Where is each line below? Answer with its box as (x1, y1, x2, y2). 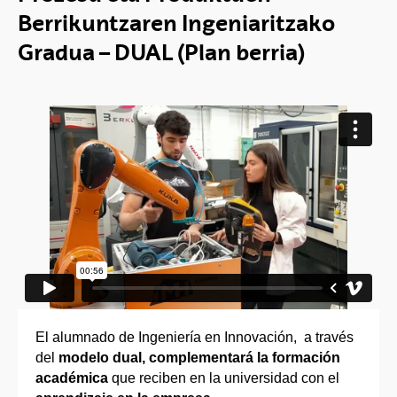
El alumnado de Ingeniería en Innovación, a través (35, 329, 354, 345)
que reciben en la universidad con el (108, 370, 339, 385)
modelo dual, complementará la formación (58, 349, 340, 365)
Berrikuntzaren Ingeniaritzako (18, 10, 335, 36)
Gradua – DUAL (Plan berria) (18, 39, 305, 66)
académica (35, 370, 108, 385)
